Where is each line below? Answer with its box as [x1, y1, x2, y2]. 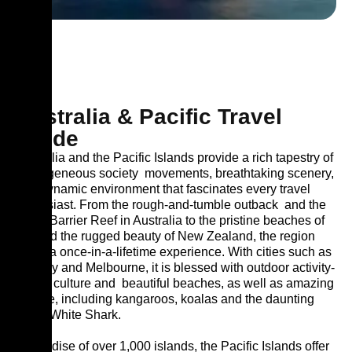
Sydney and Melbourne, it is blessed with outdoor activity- [16, 261, 335, 274]
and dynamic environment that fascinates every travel [16, 182, 310, 196]
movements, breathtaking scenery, [145, 167, 334, 180]
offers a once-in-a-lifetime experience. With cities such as [16, 245, 332, 258]
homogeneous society [16, 167, 138, 180]
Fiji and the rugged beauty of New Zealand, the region [16, 229, 315, 243]
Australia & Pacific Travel [16, 104, 282, 129]
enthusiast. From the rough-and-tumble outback [16, 198, 278, 211]
